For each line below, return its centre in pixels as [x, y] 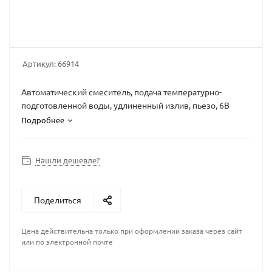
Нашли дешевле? [67, 160]
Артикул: [39, 63]
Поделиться [58, 200]
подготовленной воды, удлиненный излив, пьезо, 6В [125, 105]
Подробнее [43, 120]
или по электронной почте [67, 242]
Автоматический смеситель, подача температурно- [121, 92]
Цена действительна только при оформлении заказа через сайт [132, 231]
